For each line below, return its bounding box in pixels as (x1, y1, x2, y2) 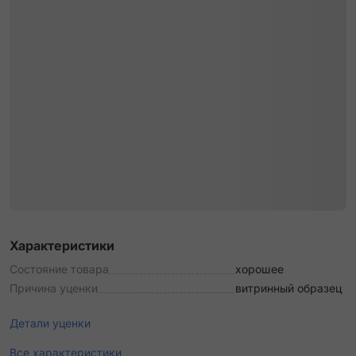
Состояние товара (10, 262, 109, 276)
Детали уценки (10, 316, 91, 330)
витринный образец (235, 281, 342, 295)
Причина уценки (10, 281, 98, 295)
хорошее (235, 262, 284, 276)
